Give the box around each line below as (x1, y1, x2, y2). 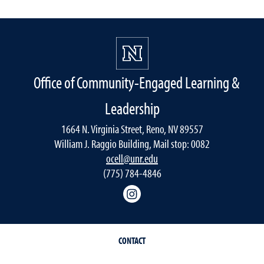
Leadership (104, 97, 160, 118)
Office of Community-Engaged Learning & (34, 71, 240, 93)
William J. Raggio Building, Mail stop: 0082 (54, 136, 210, 151)
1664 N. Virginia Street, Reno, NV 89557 (61, 121, 203, 136)
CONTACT (118, 234, 146, 246)
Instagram (141, 184, 186, 196)
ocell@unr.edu (106, 150, 158, 166)
